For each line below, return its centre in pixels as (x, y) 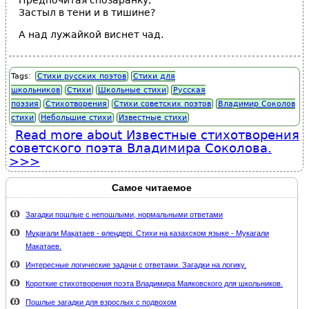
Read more (49, 135)
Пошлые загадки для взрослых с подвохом (101, 302)
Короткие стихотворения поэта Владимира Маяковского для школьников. (154, 283)
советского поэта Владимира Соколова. (140, 148)
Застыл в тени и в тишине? (87, 12)
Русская (189, 90)
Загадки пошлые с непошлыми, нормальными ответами (124, 215)
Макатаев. (43, 246)
